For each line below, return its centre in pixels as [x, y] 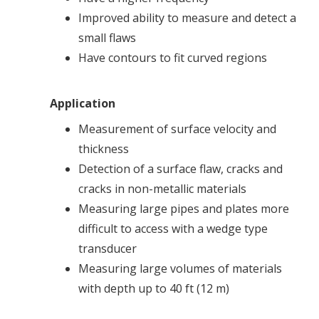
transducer [108, 248]
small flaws [107, 37]
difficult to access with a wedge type [173, 228]
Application [83, 103]
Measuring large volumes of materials [180, 268]
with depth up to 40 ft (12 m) [154, 288]
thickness [104, 148]
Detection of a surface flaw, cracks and [181, 168]
